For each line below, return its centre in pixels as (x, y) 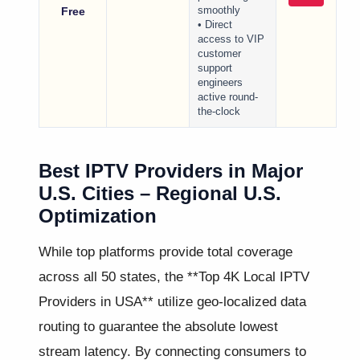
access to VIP (231, 40)
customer (219, 54)
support (215, 69)
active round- (228, 98)
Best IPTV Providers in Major (171, 171)
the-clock (219, 112)
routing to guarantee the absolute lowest (158, 327)
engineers (220, 83)
